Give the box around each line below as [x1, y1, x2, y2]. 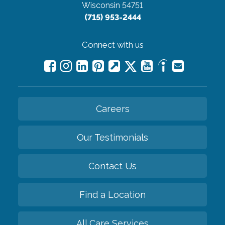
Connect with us [81, 39, 144, 50]
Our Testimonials [77, 132, 148, 143]
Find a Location [79, 189, 146, 200]
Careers [95, 103, 130, 114]
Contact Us [88, 160, 137, 171]
